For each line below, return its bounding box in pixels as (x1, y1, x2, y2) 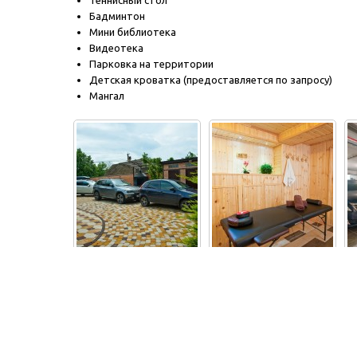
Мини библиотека (89, 26, 176, 37)
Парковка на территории (89, 58, 214, 69)
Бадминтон (89, 10, 145, 22)
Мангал (89, 90, 124, 101)
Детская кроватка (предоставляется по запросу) (89, 74, 332, 85)
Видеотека (89, 42, 143, 53)
